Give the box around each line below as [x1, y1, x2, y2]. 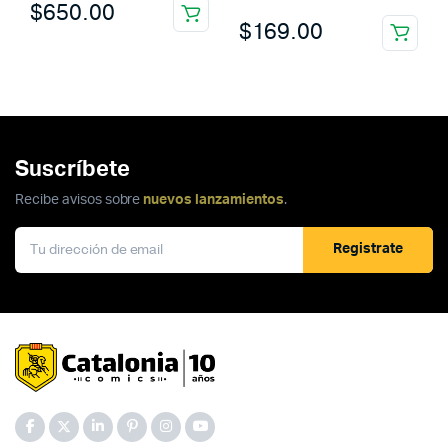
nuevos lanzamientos [143, 192, 284, 207]
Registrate [333, 242, 403, 257]
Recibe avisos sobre [15, 192, 144, 207]
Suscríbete [15, 157, 130, 180]
